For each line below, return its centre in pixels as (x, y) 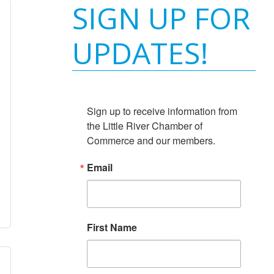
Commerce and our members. (151, 140)
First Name (112, 227)
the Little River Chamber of (145, 126)
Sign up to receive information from (162, 111)
